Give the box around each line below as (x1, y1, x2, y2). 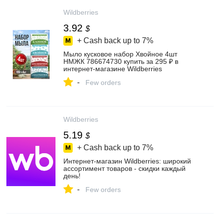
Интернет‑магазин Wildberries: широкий (63, 157, 191, 165)
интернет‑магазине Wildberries (63, 65, 162, 73)
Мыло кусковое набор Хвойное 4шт (63, 50, 177, 58)
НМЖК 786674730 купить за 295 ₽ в (63, 57, 178, 65)
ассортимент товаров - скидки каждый (63, 165, 186, 172)
